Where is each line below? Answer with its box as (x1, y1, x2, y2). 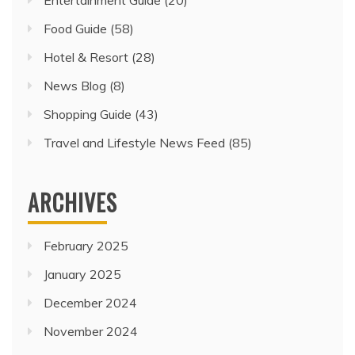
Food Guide (44, 21, 107, 37)
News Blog (44, 78, 106, 94)
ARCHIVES (28, 186, 117, 219)
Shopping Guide (44, 106, 132, 123)
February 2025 (44, 238, 128, 254)
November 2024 (44, 323, 138, 340)
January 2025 (44, 266, 121, 283)
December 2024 (44, 295, 137, 311)
